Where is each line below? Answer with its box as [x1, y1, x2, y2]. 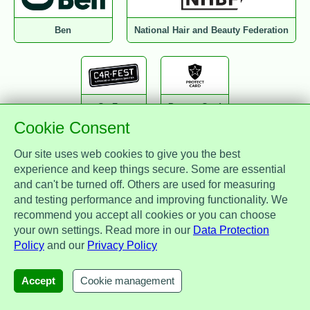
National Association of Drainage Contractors [58, 179, 252, 190]
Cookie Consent [14, 118, 130, 137]
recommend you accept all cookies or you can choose [14, 209, 276, 221]
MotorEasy [145, 255, 192, 266]
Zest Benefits [51, 255, 107, 266]
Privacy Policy [87, 239, 157, 251]
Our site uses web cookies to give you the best [14, 148, 240, 160]
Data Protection [193, 224, 269, 236]
